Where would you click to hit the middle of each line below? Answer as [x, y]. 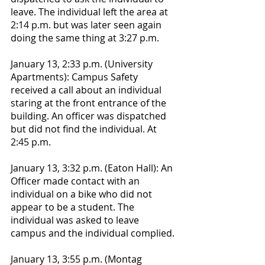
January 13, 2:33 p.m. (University [83, 64]
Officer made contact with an [76, 181]
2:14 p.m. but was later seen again [87, 25]
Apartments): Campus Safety [75, 77]
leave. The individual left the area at [91, 12]
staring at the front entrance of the [90, 103]
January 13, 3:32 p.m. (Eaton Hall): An [93, 168]
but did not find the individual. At [85, 129]
